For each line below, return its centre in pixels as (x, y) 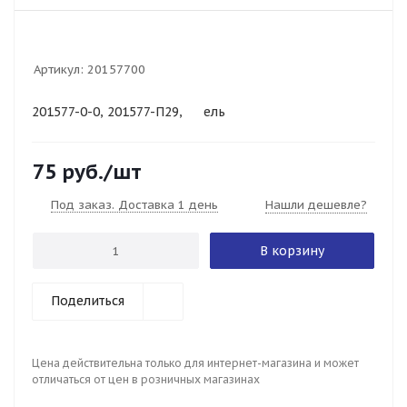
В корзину (292, 251)
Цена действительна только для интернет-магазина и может (195, 363)
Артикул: (59, 69)
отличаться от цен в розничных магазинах (146, 379)
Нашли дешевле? (316, 205)
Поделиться (88, 301)
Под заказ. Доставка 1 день (134, 205)
